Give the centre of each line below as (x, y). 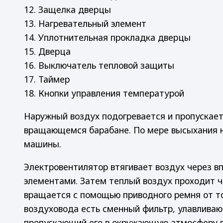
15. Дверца (47, 52)
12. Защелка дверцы (67, 10)
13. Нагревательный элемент (85, 24)
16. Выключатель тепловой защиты (99, 65)
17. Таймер (47, 79)
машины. (43, 144)
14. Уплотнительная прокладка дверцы (107, 38)
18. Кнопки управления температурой (104, 93)
